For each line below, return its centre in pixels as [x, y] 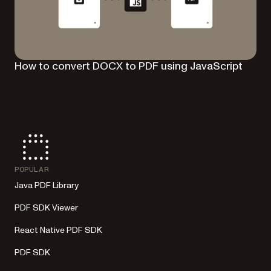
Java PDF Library [47, 185]
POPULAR [32, 169]
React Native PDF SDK [58, 230]
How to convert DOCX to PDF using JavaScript [129, 66]
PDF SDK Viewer [46, 207]
